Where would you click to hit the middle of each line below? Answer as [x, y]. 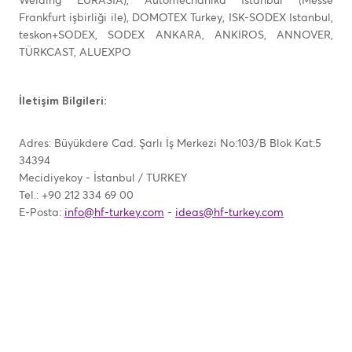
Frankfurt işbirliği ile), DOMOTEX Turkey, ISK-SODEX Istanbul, [176, 18]
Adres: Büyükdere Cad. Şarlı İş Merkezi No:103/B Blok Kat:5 [170, 144]
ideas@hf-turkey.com [229, 213]
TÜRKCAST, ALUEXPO [75, 53]
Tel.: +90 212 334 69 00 [78, 196]
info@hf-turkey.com [114, 213]
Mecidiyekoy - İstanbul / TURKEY [103, 178]
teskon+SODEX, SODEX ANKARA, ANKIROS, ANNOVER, [176, 35]
